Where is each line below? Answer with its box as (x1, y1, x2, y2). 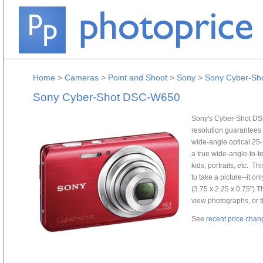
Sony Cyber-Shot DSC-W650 (33, 91, 180, 103)
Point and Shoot (108, 73, 167, 82)
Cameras (65, 73, 99, 82)
